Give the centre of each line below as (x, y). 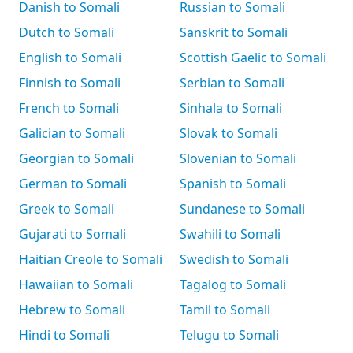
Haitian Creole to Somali (91, 259)
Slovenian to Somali (238, 158)
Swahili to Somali (230, 234)
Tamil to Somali (225, 310)
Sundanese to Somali (242, 209)
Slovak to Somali (229, 133)
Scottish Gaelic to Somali (253, 58)
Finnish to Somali (70, 83)
